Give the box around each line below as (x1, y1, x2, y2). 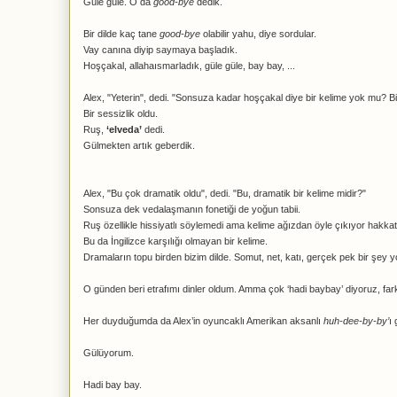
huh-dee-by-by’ (323, 315, 389, 326)
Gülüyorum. (83, 347, 134, 358)
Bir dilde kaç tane (83, 28, 160, 39)
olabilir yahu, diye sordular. (200, 28, 316, 39)
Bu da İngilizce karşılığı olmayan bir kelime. (83, 236, 268, 246)
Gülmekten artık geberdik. (83, 140, 195, 151)
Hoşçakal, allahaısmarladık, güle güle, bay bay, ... (83, 60, 295, 71)
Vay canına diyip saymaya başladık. (83, 44, 237, 55)
